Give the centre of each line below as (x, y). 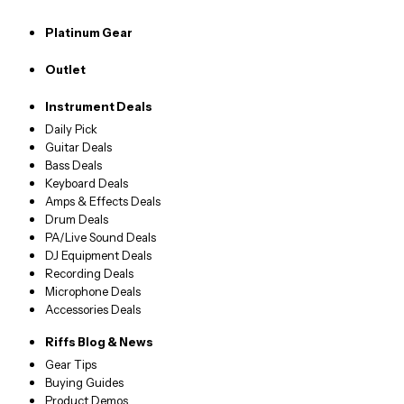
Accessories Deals (92, 310)
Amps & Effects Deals (102, 202)
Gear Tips (70, 365)
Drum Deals (76, 220)
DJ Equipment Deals (98, 256)
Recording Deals (89, 274)
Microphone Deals (92, 292)
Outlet (65, 70)
